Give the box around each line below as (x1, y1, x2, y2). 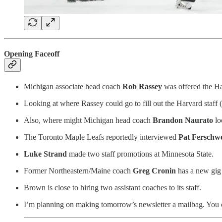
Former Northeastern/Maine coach (24, 166, 133, 175)
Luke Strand (24, 150, 69, 159)
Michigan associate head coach (24, 82, 122, 91)
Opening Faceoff (4, 49, 59, 58)
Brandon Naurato (153, 116, 215, 125)
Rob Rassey (122, 82, 164, 91)
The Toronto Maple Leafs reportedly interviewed (24, 133, 178, 142)
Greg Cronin (133, 166, 178, 175)
